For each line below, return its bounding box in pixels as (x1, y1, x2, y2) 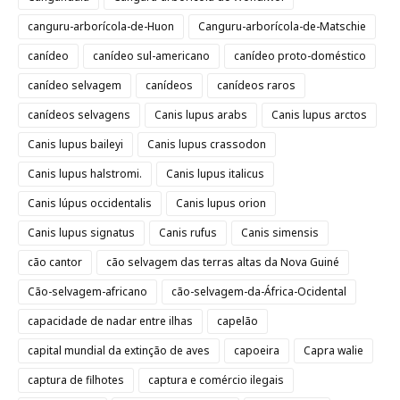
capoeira (234, 343, 279, 358)
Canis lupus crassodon (147, 137, 266, 152)
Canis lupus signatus (28, 225, 135, 240)
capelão (217, 313, 258, 329)
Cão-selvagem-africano (28, 284, 147, 299)
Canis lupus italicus (166, 166, 264, 181)
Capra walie (304, 343, 363, 358)
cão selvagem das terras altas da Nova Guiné (106, 254, 339, 270)
